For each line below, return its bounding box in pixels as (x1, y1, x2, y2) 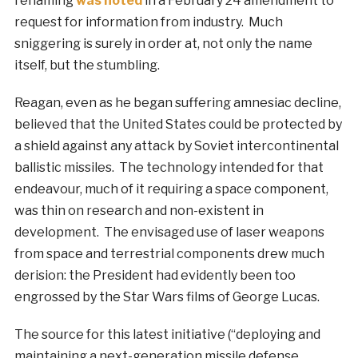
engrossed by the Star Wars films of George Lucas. (14, 289, 320, 305)
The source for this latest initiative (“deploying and (14, 327, 320, 343)
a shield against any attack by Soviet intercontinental (14, 138, 339, 154)
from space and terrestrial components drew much (14, 246, 324, 262)
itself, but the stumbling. (14, 58, 160, 74)
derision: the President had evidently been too (14, 268, 296, 284)
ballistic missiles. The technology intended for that (14, 160, 324, 176)
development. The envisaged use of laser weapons (14, 225, 324, 241)
